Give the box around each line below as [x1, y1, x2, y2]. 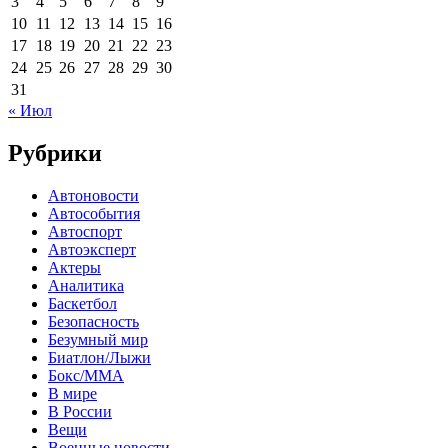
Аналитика [48, 276, 124, 294]
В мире [48, 384, 97, 402]
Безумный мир [48, 330, 148, 348]
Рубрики [8, 139, 102, 166]
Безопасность [48, 312, 139, 330]
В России [48, 402, 112, 420]
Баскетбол [48, 294, 117, 312]
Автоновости [48, 186, 139, 204]
